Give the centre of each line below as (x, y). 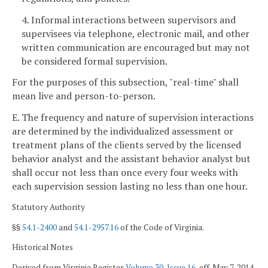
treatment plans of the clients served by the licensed (127, 145)
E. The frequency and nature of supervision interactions (133, 118)
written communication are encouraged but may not (136, 47)
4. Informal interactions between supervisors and (129, 19)
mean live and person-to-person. (84, 96)
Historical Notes (42, 247)
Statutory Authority (48, 207)
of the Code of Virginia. (161, 227)
